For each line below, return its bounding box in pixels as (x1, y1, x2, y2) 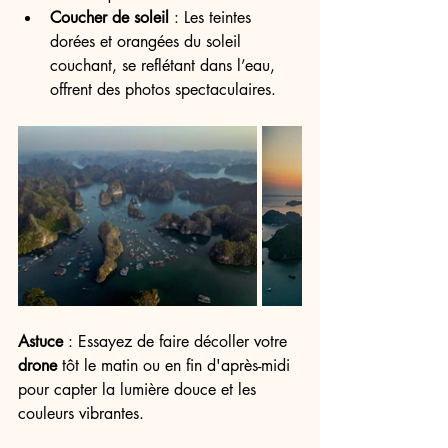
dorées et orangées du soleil (50, 31, 246, 52)
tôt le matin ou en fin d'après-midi (57, 355, 295, 376)
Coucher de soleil (50, 7, 169, 28)
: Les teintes (169, 7, 256, 28)
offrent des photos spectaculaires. (50, 79, 276, 100)
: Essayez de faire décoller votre (63, 331, 292, 352)
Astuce (18, 331, 63, 352)
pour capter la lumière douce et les (18, 379, 261, 400)
